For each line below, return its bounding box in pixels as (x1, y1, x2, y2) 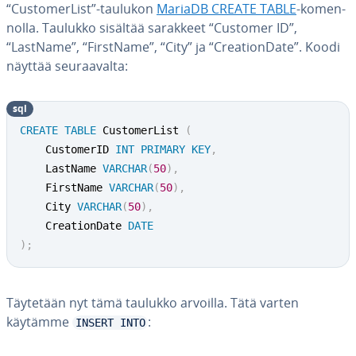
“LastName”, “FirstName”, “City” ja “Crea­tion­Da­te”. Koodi (6, 38, 340, 56)
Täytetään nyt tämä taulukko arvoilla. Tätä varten (6, 294, 299, 311)
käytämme (6, 313, 72, 331)
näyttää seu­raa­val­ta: (6, 57, 128, 75)
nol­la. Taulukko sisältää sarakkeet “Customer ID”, (6, 19, 297, 37)
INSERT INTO (75, 316, 145, 329)
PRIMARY (141, 143, 185, 156)
